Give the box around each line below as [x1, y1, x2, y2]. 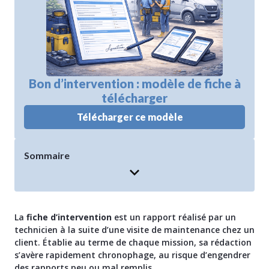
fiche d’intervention [24, 211, 112, 223]
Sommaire [24, 150, 70, 162]
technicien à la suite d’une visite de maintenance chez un [14, 224, 255, 236]
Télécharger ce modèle [77, 111, 183, 123]
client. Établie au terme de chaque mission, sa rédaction [14, 237, 252, 249]
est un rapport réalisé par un [112, 211, 236, 223]
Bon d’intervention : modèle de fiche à [28, 76, 241, 91]
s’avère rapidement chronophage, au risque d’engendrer [14, 249, 250, 261]
